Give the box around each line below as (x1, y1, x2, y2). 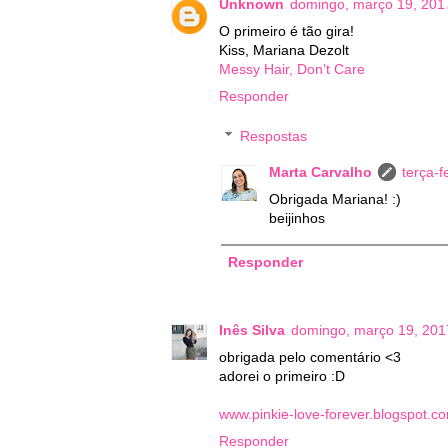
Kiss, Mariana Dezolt (219, 42, 349, 59)
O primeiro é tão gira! (219, 23, 354, 40)
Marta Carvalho (269, 163, 372, 180)
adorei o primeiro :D (219, 368, 345, 385)
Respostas (240, 128, 308, 145)
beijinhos (269, 209, 325, 226)
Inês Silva (219, 322, 285, 339)
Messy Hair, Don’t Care (219, 61, 365, 78)
